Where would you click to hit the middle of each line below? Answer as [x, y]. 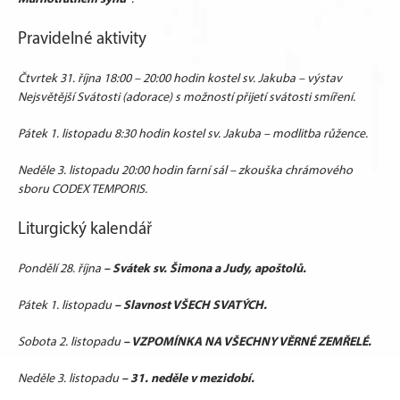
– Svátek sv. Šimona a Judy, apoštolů [202, 268]
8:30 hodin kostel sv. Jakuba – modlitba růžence [240, 133]
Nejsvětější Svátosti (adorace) [95, 97]
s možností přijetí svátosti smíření [262, 97]
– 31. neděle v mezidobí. [187, 378]
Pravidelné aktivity [82, 38]
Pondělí [39, 268]
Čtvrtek [39, 78]
